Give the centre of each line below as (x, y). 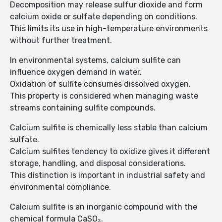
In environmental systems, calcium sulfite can (95, 60)
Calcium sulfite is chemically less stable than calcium (109, 128)
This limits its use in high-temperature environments (109, 29)
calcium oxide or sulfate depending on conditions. (104, 17)
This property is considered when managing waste (104, 96)
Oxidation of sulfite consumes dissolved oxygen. (100, 84)
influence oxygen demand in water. (76, 72)
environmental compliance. (60, 187)
